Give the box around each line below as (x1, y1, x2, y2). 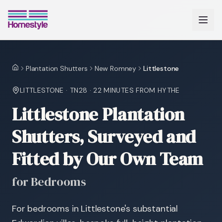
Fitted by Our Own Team (12, 147, 203, 171)
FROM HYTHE (133, 86, 180, 95)
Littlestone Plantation (12, 102, 185, 126)
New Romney (94, 64, 137, 73)
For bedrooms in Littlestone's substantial (12, 203, 178, 215)
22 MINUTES (93, 86, 134, 95)
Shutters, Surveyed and (12, 124, 196, 149)
